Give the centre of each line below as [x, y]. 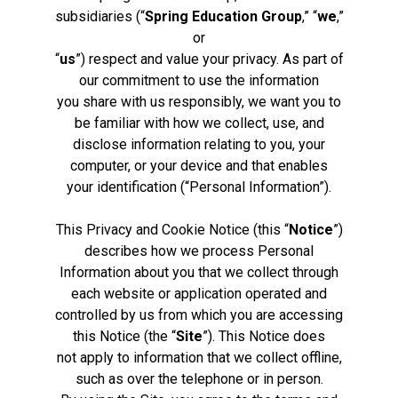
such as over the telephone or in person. [199, 378]
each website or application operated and [199, 293]
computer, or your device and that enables [199, 165]
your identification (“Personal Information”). [199, 187]
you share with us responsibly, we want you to [199, 101]
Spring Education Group [223, 16]
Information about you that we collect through [199, 272]
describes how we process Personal [199, 251]
